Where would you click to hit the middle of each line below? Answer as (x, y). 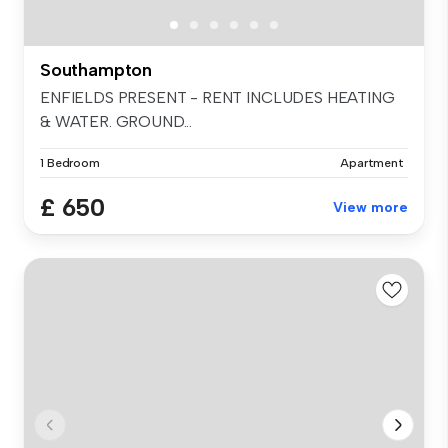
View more (370, 208)
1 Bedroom (70, 163)
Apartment (372, 163)
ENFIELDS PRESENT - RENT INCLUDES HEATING (217, 98)
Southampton (96, 70)
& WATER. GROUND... (116, 122)
